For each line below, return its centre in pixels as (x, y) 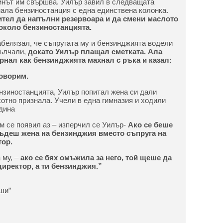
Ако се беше (150, 125)
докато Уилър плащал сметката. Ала (95, 52)
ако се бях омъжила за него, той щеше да (96, 158)
